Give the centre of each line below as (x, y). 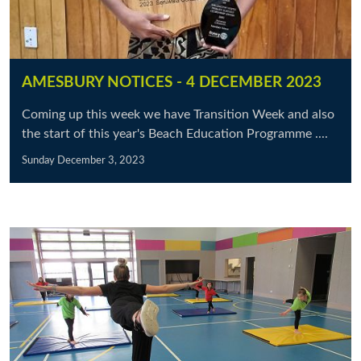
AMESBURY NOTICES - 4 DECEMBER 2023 (172, 83)
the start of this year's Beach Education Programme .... (175, 134)
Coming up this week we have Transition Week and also (178, 114)
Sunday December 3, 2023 (83, 160)
